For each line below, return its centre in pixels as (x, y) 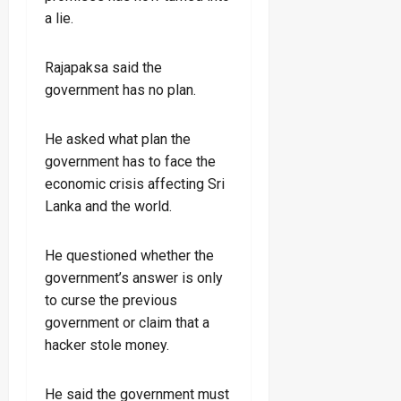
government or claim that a (127, 322)
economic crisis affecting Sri (135, 183)
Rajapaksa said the (103, 67)
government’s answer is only (134, 277)
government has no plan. (120, 90)
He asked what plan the (118, 139)
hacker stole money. (107, 345)
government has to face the (130, 161)
